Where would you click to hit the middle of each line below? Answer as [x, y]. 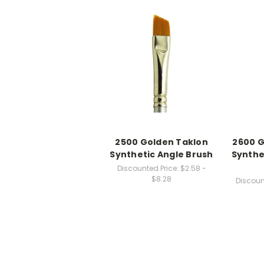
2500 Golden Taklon [161, 142]
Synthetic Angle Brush [161, 154]
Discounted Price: [148, 168]
